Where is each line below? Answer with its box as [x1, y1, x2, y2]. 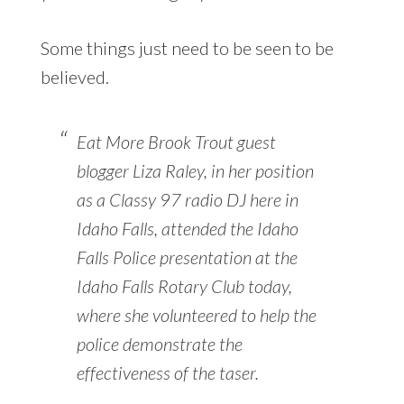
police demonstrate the [76, 332, 243, 354]
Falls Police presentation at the [76, 245, 298, 268]
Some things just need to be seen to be [40, 36, 334, 59]
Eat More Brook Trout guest [76, 130, 276, 152]
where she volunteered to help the [76, 303, 317, 326]
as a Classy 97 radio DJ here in [76, 188, 298, 210]
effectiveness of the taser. [76, 361, 259, 383]
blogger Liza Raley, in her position [76, 159, 314, 181]
